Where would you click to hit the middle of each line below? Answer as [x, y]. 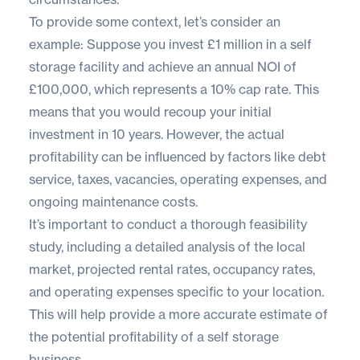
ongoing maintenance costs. [113, 201]
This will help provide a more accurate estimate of [178, 314]
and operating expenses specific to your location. [176, 291]
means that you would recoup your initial [150, 111]
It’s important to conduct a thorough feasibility [168, 224]
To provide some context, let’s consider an [155, 21]
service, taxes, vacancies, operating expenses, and [178, 179]
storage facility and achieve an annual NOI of [163, 66]
